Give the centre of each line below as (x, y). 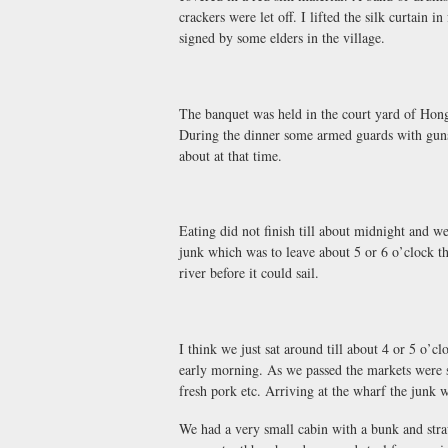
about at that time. (230, 155)
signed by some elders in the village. (282, 38)
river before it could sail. (249, 273)
